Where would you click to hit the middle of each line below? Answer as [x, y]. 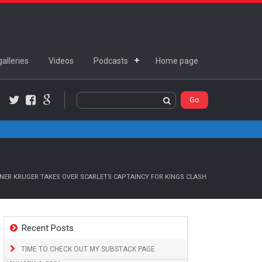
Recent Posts [48, 228]
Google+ [61, 110]
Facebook [48, 110]
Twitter [27, 110]
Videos [61, 61]
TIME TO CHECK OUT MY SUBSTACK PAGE [88, 249]
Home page [177, 61]
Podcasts [111, 61]
